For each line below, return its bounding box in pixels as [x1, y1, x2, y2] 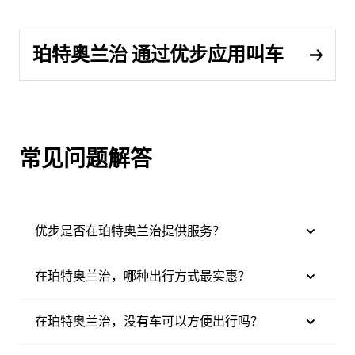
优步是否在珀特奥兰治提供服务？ [35, 223, 225, 239]
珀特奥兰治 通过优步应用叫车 [32, 43, 284, 66]
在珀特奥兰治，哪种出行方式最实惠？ [35, 269, 250, 284]
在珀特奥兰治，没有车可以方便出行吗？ [35, 314, 263, 329]
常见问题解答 [19, 145, 152, 172]
